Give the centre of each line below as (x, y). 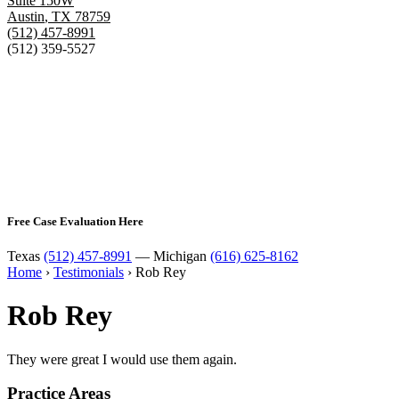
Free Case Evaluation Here (75, 221)
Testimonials (89, 272)
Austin (26, 17)
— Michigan (171, 256)
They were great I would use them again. (122, 359)
